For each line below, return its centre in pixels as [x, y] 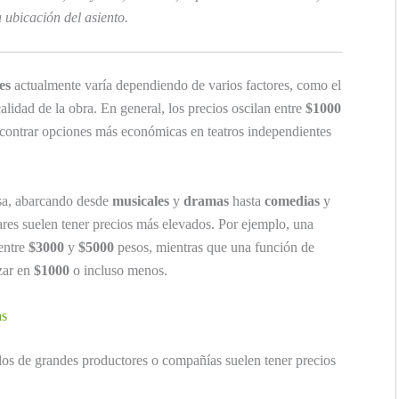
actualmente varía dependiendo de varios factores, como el [176, 85]
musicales [141, 200]
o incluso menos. [118, 270]
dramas [206, 200]
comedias [292, 200]
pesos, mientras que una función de [214, 247]
